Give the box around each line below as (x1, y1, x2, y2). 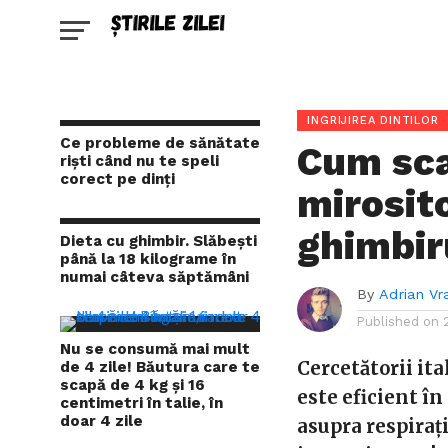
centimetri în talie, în (60, 394, 223, 412)
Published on (357, 314, 440, 329)
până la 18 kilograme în (60, 250, 236, 268)
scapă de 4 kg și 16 (60, 376, 205, 394)
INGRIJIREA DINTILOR (307, 114, 439, 127)
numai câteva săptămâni (60, 268, 249, 286)
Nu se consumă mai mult (60, 340, 250, 358)
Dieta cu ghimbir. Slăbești (60, 232, 257, 250)
